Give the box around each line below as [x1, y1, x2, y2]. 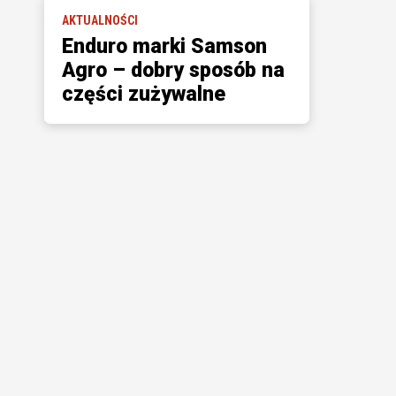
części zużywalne [61, 82, 225, 106]
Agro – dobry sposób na [61, 58, 285, 82]
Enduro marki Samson [61, 34, 267, 58]
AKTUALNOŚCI [61, 13, 138, 27]
